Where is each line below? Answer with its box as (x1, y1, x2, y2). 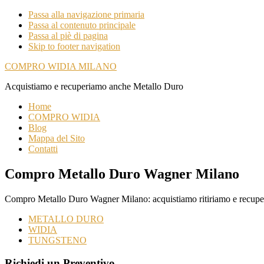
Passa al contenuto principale (28, 20, 136, 30)
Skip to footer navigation (28, 41, 120, 51)
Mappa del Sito (28, 133, 85, 143)
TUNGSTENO (28, 235, 87, 245)
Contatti (28, 144, 58, 154)
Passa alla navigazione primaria (28, 9, 144, 19)
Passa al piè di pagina (28, 31, 108, 41)
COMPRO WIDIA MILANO (5, 61, 117, 71)
